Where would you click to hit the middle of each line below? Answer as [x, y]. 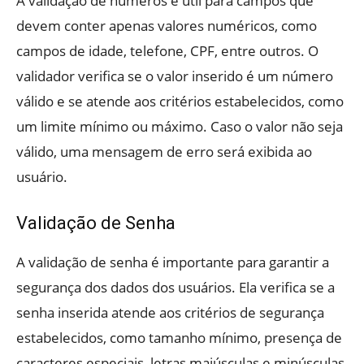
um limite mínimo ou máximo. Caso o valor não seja [180, 127]
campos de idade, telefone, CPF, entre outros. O [167, 51]
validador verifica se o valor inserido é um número [175, 76]
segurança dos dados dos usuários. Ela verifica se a [175, 288]
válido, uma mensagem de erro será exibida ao [164, 152]
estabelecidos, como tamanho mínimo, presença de [179, 338]
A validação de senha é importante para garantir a [173, 262]
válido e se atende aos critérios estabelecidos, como [180, 102]
